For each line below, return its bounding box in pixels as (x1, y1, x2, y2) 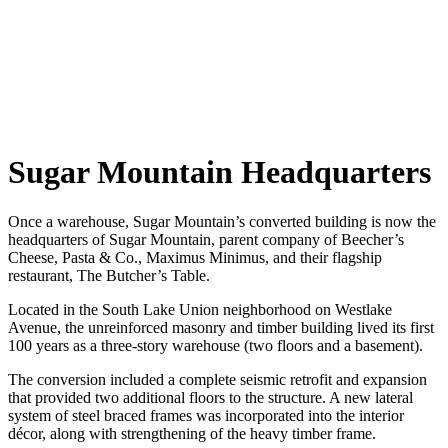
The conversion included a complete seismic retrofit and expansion (8, 370, 427, 388)
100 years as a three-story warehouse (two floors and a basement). (8, 336, 423, 354)
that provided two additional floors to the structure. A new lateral (8, 388, 413, 406)
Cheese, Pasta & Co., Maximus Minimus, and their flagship (8, 248, 382, 266)
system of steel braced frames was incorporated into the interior (8, 406, 404, 424)
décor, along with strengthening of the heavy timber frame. (8, 424, 376, 442)
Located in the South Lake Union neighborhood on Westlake (8, 300, 392, 318)
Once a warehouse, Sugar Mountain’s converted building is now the (8, 212, 436, 230)
